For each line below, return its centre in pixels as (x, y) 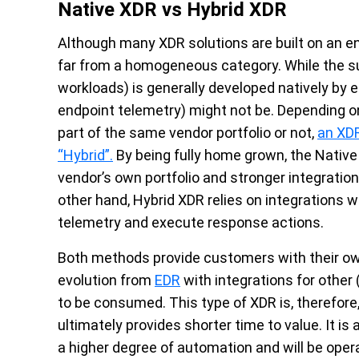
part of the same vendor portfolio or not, (188, 133)
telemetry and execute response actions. (191, 222)
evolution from (106, 280)
